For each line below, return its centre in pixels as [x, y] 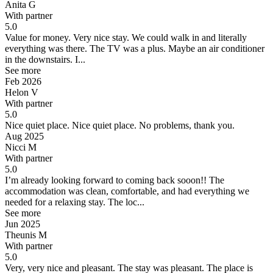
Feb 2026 [23, 81]
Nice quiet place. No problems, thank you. [152, 125]
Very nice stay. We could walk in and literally [159, 37]
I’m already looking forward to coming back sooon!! [106, 180]
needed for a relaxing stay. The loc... [75, 202]
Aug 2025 [24, 136]
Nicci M [21, 147]
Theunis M [26, 235]
